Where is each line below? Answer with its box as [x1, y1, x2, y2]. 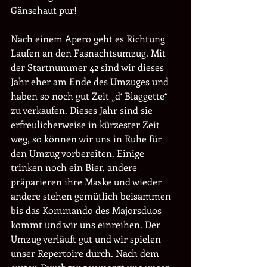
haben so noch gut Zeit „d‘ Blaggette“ [11, 89, 170, 102]
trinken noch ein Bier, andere [11, 161, 139, 173]
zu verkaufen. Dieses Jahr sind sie [11, 104, 155, 116]
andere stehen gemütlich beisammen [11, 190, 173, 202]
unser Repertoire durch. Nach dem [11, 247, 162, 259]
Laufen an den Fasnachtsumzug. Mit [11, 46, 168, 59]
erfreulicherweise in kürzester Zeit [11, 118, 162, 131]
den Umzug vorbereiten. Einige [11, 147, 147, 159]
